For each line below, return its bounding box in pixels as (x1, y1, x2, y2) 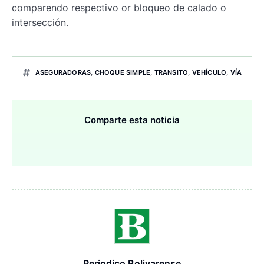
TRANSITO (154, 68, 189, 77)
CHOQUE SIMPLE (94, 68, 151, 77)
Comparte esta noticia (84, 114, 180, 126)
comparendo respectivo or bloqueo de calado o (12, 2, 226, 14)
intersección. (12, 16, 68, 29)
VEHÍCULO (192, 68, 227, 77)
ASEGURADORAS (35, 68, 91, 77)
